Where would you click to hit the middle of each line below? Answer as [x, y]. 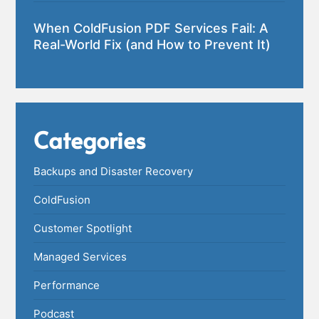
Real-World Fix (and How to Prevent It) [152, 45]
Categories [90, 140]
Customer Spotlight [83, 229]
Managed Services [80, 257]
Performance [67, 286]
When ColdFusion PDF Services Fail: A [151, 28]
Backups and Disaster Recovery [114, 172]
